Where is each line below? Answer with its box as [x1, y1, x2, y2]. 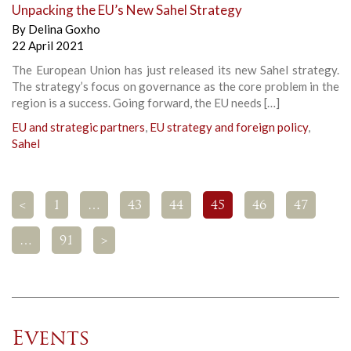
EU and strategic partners [12, 119, 145, 134]
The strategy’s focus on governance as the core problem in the [12, 78, 339, 93]
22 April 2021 [12, 38, 84, 52]
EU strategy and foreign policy [150, 119, 308, 134]
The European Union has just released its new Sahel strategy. [12, 62, 339, 77]
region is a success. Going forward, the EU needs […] [12, 95, 280, 110]
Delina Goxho [28, 21, 100, 36]
